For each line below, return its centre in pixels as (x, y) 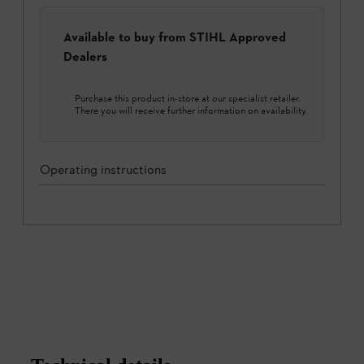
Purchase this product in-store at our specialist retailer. (188, 98)
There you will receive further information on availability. (191, 110)
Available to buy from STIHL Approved (175, 37)
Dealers (85, 57)
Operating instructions (103, 169)
